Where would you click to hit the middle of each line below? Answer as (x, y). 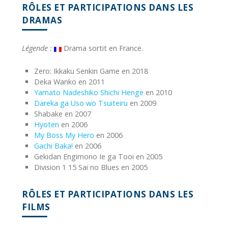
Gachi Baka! (53, 146)
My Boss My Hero (64, 135)
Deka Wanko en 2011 (69, 82)
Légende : (37, 48)
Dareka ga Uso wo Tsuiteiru (81, 103)
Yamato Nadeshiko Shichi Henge (89, 93)
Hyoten (47, 125)
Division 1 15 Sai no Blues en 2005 (91, 167)
